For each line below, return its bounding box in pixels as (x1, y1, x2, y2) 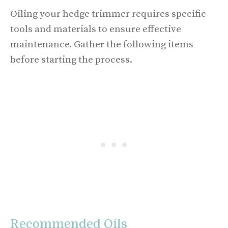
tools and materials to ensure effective (10, 23, 181, 35)
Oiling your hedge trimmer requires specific (10, 8, 206, 20)
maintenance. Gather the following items (10, 39, 193, 50)
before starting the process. (10, 54, 132, 66)
